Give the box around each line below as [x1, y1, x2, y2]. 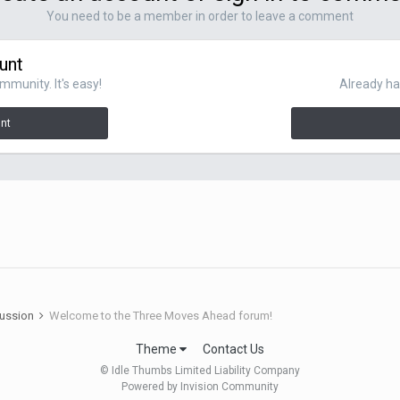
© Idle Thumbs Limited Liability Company [100, 364, 300, 378]
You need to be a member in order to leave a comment [46, 9, 354, 24]
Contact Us [203, 342, 264, 357]
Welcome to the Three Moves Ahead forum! [49, 309, 273, 323]
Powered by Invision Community [121, 380, 279, 394]
